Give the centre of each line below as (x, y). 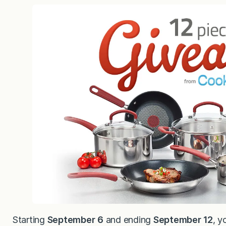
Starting (30, 219)
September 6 (75, 219)
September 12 (183, 219)
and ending (128, 219)
